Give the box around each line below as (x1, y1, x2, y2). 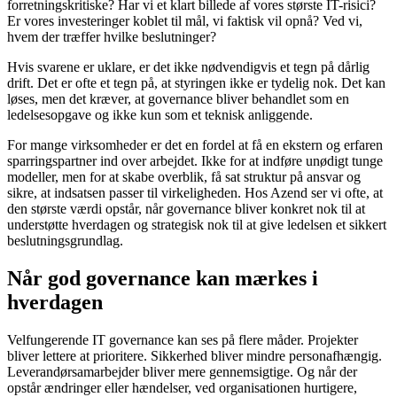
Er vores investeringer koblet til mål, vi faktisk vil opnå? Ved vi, (7, 12, 362, 28)
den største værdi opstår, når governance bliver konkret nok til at (7, 200, 365, 216)
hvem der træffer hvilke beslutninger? (7, 28, 216, 44)
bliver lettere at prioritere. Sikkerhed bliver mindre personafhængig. (7, 347, 382, 363)
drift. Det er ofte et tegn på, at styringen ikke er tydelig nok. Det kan (7, 74, 385, 90)
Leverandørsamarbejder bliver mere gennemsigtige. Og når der (7, 363, 357, 379)
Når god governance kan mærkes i (7, 266, 318, 290)
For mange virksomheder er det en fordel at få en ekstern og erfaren (7, 136, 383, 152)
